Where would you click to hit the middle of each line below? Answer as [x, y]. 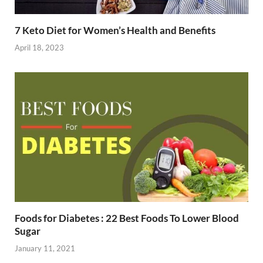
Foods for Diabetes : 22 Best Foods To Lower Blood [127, 218]
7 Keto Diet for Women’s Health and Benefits [115, 31]
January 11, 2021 [45, 248]
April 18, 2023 [39, 47]
